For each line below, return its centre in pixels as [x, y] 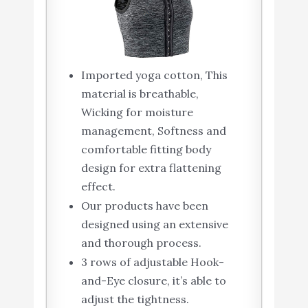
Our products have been [144, 206]
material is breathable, [140, 94]
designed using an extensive [154, 224]
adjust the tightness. [135, 299]
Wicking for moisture [137, 112]
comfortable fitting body [146, 150]
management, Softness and [153, 131]
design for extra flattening [151, 168]
